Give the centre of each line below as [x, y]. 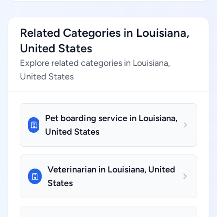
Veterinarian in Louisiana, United [111, 170]
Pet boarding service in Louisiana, [111, 118]
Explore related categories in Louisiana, [95, 63]
